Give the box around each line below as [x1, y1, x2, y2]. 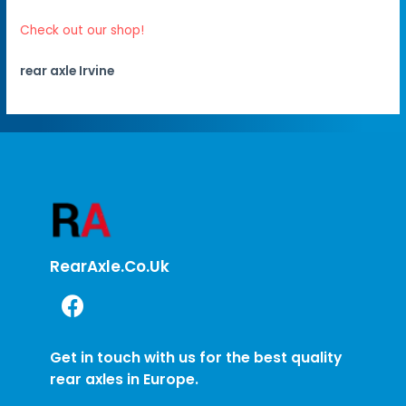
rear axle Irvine [20, 62, 115, 80]
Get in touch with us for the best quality [50, 347, 342, 367]
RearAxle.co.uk [50, 255, 169, 277]
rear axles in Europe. [50, 369, 198, 389]
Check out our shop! [20, 21, 145, 39]
